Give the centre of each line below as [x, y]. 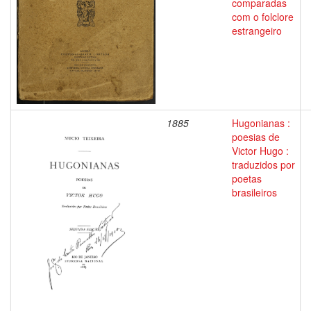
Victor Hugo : [260, 151]
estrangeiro [257, 31]
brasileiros [254, 192]
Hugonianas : [261, 123]
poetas [247, 178]
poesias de [256, 137]
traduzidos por [263, 165]
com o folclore [263, 17]
